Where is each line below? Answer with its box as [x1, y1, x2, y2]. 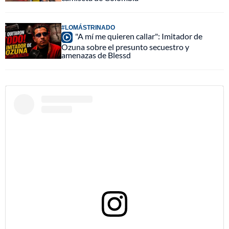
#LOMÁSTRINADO [61, 24, 115, 32]
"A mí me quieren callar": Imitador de [75, 31, 202, 41]
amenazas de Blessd [61, 50, 131, 60]
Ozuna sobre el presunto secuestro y [61, 42, 189, 52]
